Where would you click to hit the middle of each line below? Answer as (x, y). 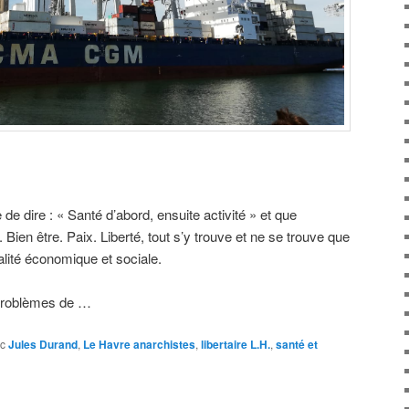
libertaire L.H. (236, 344)
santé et (297, 344)
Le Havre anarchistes (139, 344)
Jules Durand (43, 344)
